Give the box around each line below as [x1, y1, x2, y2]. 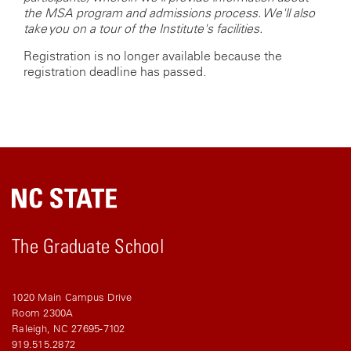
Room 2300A [12, 307, 74, 320]
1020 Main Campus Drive [12, 291, 132, 304]
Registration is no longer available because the [24, 48, 282, 64]
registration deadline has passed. [24, 63, 206, 80]
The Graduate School [12, 234, 165, 258]
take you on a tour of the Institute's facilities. [24, 20, 262, 36]
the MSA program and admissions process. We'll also [24, 4, 315, 20]
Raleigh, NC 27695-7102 [12, 323, 125, 335]
